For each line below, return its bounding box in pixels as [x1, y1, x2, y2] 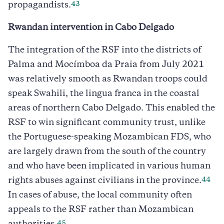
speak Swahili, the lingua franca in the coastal [8, 89, 199, 98]
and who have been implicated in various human [8, 162, 210, 170]
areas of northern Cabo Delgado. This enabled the [8, 104, 215, 112]
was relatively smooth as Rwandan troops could [8, 75, 207, 83]
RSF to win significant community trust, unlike [8, 118, 205, 127]
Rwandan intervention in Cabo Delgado [8, 23, 174, 32]
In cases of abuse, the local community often [8, 191, 192, 199]
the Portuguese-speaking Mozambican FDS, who [8, 133, 211, 141]
